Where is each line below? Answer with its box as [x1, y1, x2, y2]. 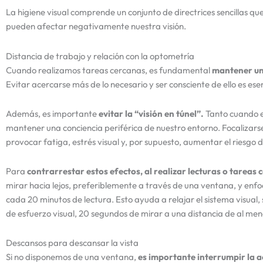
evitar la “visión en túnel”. [99, 107, 204, 119]
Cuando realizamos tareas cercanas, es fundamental [6, 64, 212, 76]
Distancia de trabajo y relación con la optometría [6, 50, 194, 62]
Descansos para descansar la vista [6, 237, 139, 249]
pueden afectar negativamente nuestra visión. [6, 21, 186, 32]
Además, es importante [6, 107, 99, 119]
